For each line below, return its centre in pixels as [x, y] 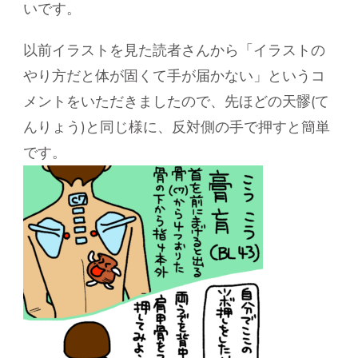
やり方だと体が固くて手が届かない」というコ [174, 76]
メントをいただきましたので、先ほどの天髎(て [176, 101]
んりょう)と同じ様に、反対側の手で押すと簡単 [177, 127]
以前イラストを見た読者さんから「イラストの [174, 50]
